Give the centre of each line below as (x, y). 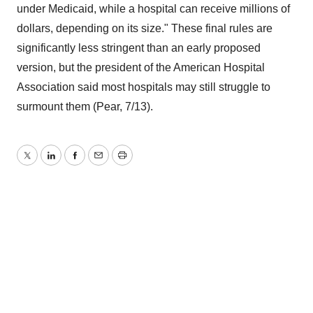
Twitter (43, 163)
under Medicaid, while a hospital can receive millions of (153, 9)
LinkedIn (71, 163)
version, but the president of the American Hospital (141, 67)
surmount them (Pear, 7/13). (85, 107)
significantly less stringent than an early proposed (139, 48)
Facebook (99, 163)
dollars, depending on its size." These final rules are (145, 28)
